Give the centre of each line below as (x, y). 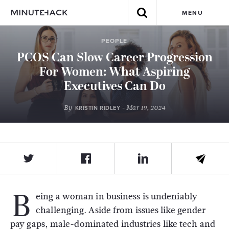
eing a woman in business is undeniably (117, 197)
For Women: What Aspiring (114, 73)
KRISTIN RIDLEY (98, 108)
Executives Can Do (114, 87)
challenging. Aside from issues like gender (121, 210)
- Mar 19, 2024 (143, 108)
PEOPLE (114, 41)
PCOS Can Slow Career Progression (114, 58)
